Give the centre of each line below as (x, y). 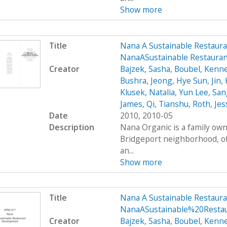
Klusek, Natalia (147, 92)
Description (71, 127)
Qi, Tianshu (167, 104)
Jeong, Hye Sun (179, 80)
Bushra (133, 80)
